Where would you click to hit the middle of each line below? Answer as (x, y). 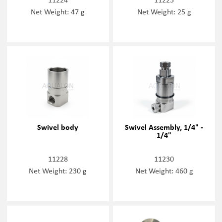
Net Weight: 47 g (58, 11)
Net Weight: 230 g (58, 171)
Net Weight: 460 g (164, 171)
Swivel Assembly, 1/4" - (164, 127)
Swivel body (58, 127)
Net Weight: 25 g (164, 11)
